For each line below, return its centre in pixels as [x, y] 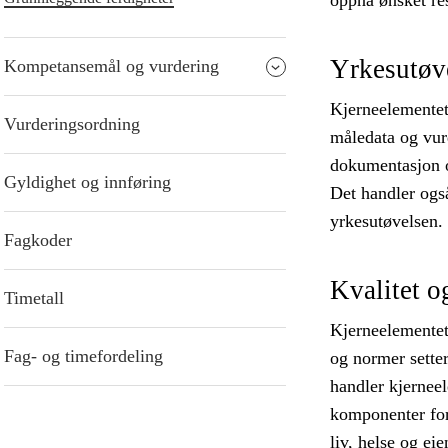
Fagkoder [38, 240]
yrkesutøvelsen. [386, 221]
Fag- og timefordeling [83, 356]
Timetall [34, 298]
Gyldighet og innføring [87, 182]
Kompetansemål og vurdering [111, 66]
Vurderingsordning [72, 124]
